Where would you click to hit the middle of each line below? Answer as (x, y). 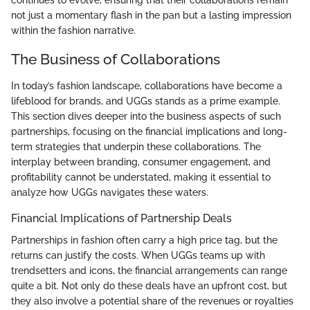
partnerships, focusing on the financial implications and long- (149, 131)
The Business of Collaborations (116, 60)
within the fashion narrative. (73, 31)
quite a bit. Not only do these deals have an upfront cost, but (149, 285)
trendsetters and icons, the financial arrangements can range (149, 270)
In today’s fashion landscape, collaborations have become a (147, 85)
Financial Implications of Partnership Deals (121, 218)
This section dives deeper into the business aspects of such (146, 116)
